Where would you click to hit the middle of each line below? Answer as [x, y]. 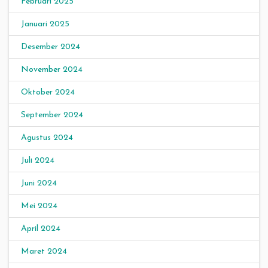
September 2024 [52, 115]
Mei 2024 [39, 206]
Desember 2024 [51, 47]
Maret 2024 [44, 252]
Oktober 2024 [48, 92]
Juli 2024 [38, 161]
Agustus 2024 [47, 138]
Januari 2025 [45, 24]
